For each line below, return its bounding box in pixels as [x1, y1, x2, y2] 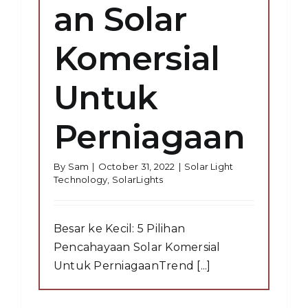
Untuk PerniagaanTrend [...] [54, 258, 211, 272]
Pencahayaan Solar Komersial [54, 240, 221, 254]
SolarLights [111, 173, 164, 185]
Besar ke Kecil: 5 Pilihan [54, 221, 186, 235]
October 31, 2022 [98, 160, 175, 172]
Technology [54, 173, 108, 185]
